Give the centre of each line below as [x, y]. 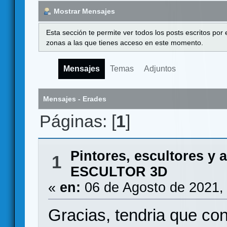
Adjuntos [160, 69]
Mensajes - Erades [75, 99]
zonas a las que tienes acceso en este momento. [125, 42]
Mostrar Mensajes [84, 11]
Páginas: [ [78, 121]
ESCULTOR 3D [119, 172]
